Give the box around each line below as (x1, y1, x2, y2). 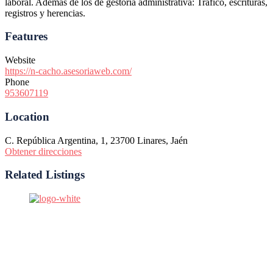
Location (5, 110, 49, 123)
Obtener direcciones (5, 146, 82, 157)
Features (5, 30, 48, 43)
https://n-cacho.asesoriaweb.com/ (5, 66, 132, 77)
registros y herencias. (5, 7, 85, 18)
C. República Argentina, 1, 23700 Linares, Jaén (5, 135, 188, 146)
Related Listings (5, 168, 85, 182)
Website (5, 55, 35, 66)
